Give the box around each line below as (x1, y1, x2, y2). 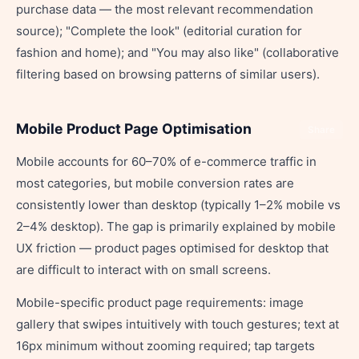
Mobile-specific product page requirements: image (16, 295, 304, 310)
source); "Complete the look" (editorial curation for (16, 23, 302, 38)
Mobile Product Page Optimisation (16, 120, 252, 137)
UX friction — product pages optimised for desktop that (16, 240, 329, 256)
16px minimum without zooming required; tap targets (16, 338, 315, 353)
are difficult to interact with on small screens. (16, 262, 271, 277)
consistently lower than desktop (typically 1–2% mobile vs (16, 197, 341, 212)
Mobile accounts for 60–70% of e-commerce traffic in (16, 154, 317, 169)
